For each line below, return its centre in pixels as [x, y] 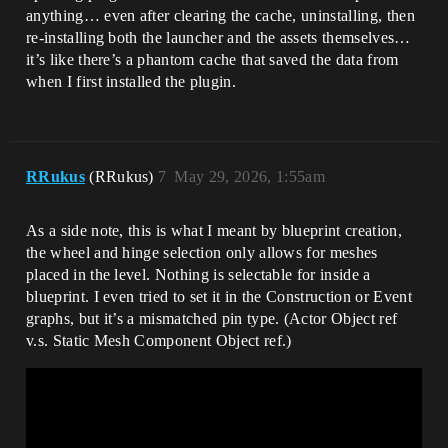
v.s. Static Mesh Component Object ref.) [159, 340]
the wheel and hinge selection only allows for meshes [202, 252]
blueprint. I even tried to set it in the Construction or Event [219, 296]
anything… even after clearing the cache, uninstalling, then [220, 15]
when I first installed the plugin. [131, 81]
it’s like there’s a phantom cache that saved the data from [212, 59]
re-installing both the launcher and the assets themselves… [218, 37]
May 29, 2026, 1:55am [249, 176]
